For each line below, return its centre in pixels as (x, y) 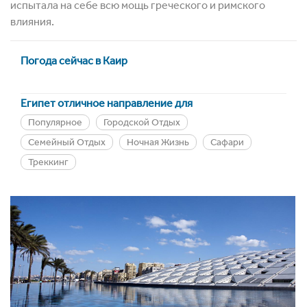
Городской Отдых (142, 123)
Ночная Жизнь (158, 143)
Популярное (55, 123)
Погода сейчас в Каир (74, 61)
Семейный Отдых (67, 143)
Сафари (227, 143)
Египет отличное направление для (107, 103)
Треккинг (48, 162)
